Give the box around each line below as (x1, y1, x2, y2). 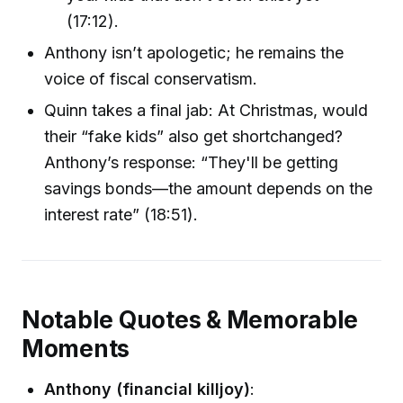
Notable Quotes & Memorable (22, 305, 359, 334)
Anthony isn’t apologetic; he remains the (44, 42, 345, 62)
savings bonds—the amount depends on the (44, 179, 373, 199)
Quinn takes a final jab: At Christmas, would (44, 101, 369, 121)
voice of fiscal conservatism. (44, 68, 258, 88)
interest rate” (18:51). (44, 205, 199, 225)
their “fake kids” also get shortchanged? (44, 127, 344, 147)
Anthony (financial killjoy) (44, 380, 251, 399)
